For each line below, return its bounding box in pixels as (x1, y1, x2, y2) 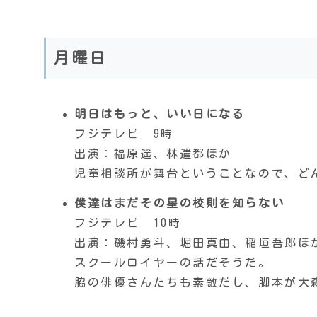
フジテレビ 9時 (74, 128, 174, 140)
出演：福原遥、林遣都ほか (74, 148, 232, 160)
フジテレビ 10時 (74, 217, 182, 229)
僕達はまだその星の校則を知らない (74, 197, 285, 209)
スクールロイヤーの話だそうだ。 (74, 256, 272, 268)
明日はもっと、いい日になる (74, 108, 246, 120)
